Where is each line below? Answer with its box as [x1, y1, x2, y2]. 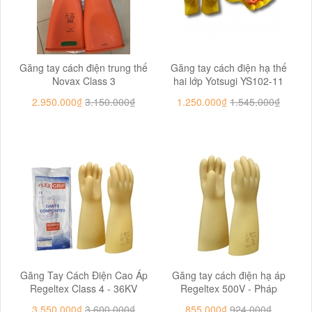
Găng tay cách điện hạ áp [171, 268, 286, 282]
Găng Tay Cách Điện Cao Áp [19, 268, 148, 282]
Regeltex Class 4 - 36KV [30, 281, 137, 295]
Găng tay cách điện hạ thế [170, 61, 287, 75]
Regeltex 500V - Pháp [180, 281, 277, 295]
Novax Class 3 [52, 74, 116, 88]
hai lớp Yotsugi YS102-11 [173, 74, 283, 88]
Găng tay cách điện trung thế [19, 61, 148, 75]
